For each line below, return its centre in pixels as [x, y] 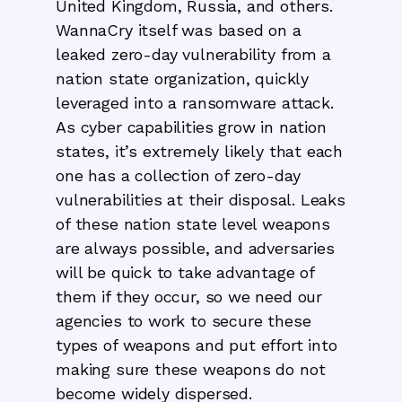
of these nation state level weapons [193, 223]
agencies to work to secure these [184, 320]
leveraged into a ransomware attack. [195, 102]
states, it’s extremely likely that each [200, 151]
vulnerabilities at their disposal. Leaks [201, 199]
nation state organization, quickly [183, 78]
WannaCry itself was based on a [179, 30]
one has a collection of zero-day [178, 175]
